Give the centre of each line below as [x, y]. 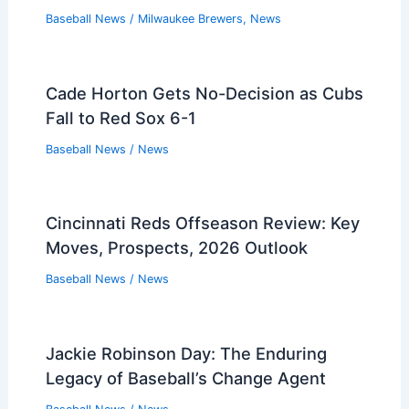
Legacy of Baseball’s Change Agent [185, 378]
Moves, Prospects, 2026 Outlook [176, 248]
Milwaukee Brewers [190, 18]
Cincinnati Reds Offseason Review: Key [202, 223]
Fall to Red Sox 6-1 [121, 117]
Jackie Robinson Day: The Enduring [186, 354]
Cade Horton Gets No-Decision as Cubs [204, 93]
